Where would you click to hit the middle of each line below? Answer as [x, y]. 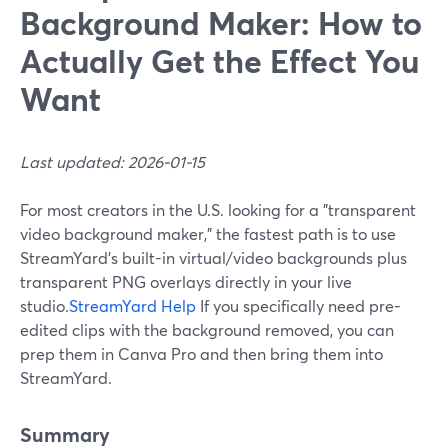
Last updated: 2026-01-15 [112, 161]
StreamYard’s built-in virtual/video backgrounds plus [213, 257]
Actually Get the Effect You [219, 60]
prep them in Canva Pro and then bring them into [201, 353]
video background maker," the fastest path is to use [208, 233]
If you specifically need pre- [298, 305]
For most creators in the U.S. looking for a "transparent [218, 209]
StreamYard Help [132, 305]
